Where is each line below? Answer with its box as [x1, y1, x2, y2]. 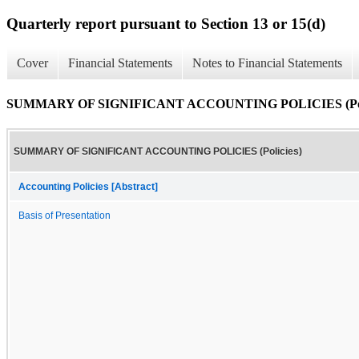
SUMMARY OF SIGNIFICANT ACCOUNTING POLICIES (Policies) [14, 145, 302, 157]
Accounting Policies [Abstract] [18, 181, 158, 192]
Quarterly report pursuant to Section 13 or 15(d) [6, 14, 325, 32]
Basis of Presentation [18, 210, 111, 220]
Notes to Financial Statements [192, 56, 342, 71]
